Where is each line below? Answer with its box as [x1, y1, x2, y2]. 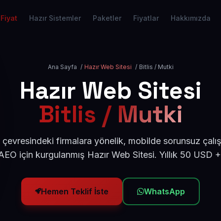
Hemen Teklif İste [41, 186, 109, 196]
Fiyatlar [133, 14, 159, 22]
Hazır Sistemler [29, 14, 81, 22]
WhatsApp [144, 186, 185, 196]
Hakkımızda [171, 14, 211, 22]
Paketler [93, 14, 121, 22]
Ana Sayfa [47, 63, 77, 71]
